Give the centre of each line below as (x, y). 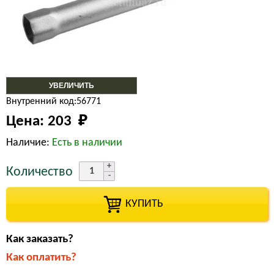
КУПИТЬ (137, 204)
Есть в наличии (87, 143)
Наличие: (29, 143)
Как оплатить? (41, 258)
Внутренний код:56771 (54, 102)
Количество (39, 172)
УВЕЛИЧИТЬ (72, 86)
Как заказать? (40, 239)
